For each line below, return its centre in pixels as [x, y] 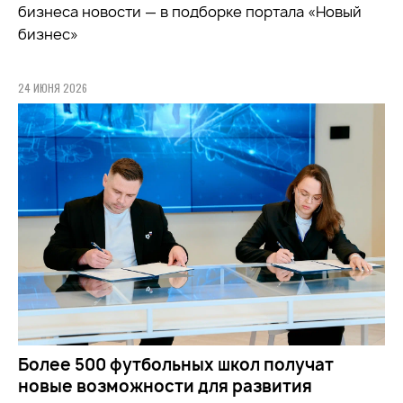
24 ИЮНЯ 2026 [53, 88]
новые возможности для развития [165, 387]
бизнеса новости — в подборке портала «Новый [190, 12]
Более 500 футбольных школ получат [176, 365]
